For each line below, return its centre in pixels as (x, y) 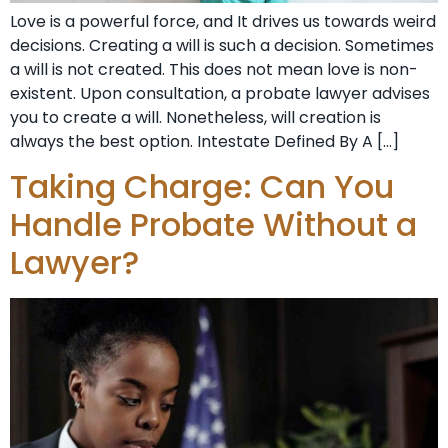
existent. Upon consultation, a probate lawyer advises (220, 93)
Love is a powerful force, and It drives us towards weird (223, 21)
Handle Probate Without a (213, 225)
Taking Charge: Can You (202, 187)
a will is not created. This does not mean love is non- (214, 69)
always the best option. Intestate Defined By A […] (204, 141)
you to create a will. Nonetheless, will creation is (195, 117)
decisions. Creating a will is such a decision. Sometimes (222, 45)
